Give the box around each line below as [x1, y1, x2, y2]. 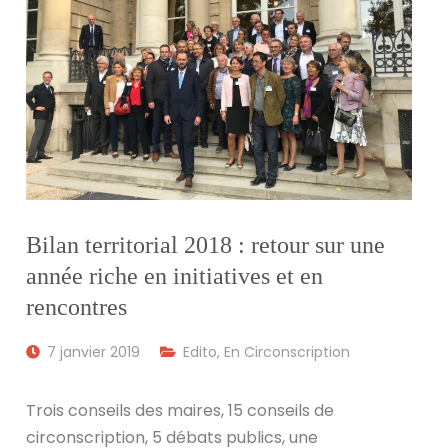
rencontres [26, 294, 128, 321]
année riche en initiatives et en [26, 263, 324, 290]
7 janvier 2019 [47, 342, 141, 363]
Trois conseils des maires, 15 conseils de [26, 398, 335, 422]
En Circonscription [224, 342, 351, 363]
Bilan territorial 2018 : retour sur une [26, 232, 386, 259]
